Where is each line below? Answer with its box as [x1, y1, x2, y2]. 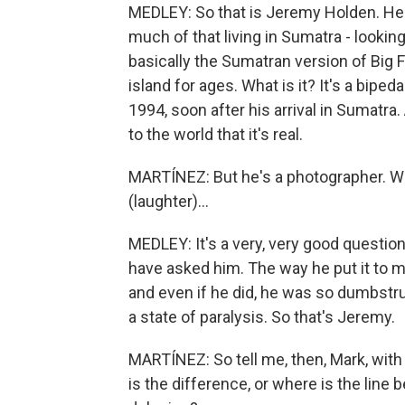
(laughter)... [128, 192, 209, 211]
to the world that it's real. [128, 125, 303, 144]
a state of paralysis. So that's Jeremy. [128, 307, 395, 326]
